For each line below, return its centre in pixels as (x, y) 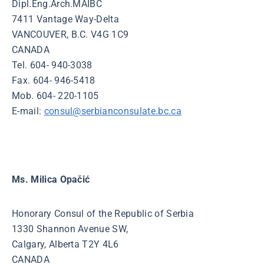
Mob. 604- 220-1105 (55, 96)
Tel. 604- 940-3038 (52, 65)
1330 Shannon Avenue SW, (70, 229)
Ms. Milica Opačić (51, 179)
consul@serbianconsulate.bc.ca (113, 111)
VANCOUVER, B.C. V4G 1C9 (70, 34)
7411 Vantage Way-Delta (66, 19)
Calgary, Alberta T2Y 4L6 (65, 244)
